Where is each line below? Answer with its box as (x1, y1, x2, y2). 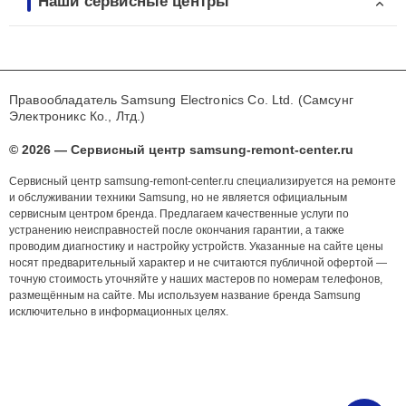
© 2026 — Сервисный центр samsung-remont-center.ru (9, 142, 353, 158)
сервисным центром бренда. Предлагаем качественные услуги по (9, 208, 349, 221)
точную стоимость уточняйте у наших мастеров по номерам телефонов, (9, 273, 382, 286)
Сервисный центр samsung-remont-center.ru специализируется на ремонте (9, 175, 396, 188)
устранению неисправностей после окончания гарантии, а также (9, 224, 344, 237)
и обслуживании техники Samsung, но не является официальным (9, 191, 347, 205)
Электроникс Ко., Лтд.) (9, 109, 146, 124)
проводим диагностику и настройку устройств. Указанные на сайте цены (9, 240, 383, 254)
